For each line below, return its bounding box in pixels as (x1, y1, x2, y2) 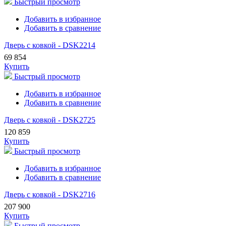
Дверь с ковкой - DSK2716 (4, 190, 95, 199)
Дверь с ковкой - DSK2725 (4, 116, 95, 125)
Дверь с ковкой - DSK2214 (4, 41, 95, 50)
